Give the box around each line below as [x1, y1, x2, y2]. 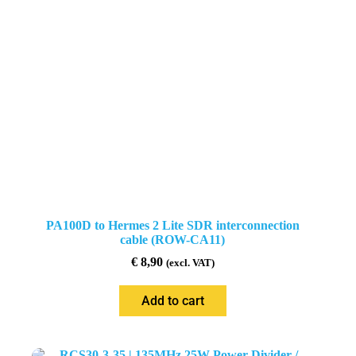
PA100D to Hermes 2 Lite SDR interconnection [45, 219, 300, 233]
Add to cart [141, 293, 204, 309]
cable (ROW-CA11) [120, 233, 226, 247]
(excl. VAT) [165, 257, 215, 269]
